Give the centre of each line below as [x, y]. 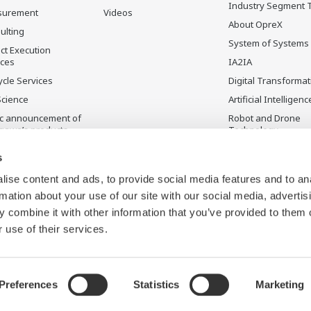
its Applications [260, 161]
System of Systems [269, 43]
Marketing [280, 284]
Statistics [157, 284]
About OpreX [255, 25]
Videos [118, 13]
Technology [253, 130]
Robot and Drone [264, 118]
